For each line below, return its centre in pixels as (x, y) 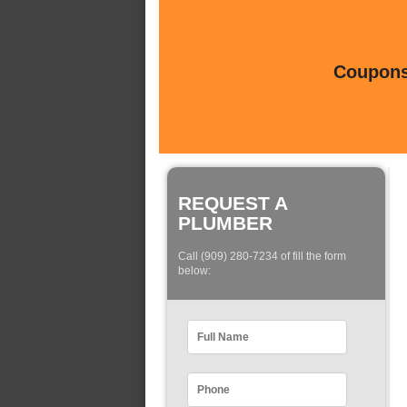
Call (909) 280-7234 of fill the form (262, 257)
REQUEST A (233, 203)
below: (194, 271)
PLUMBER (225, 223)
